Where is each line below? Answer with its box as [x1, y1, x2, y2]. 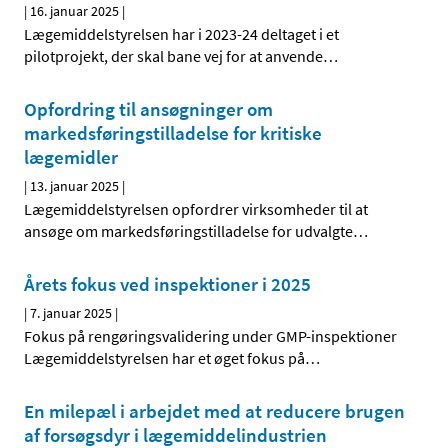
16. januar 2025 [30, 2, 119, 21]
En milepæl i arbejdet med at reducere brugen [24, 399, 405, 424]
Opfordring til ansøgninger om [24, 97, 273, 122]
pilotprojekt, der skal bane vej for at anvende [24, 46, 323, 67]
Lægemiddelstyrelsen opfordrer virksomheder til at [24, 199, 368, 220]
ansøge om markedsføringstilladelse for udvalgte [24, 221, 353, 242]
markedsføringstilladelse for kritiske [24, 121, 322, 146]
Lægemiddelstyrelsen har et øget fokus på [24, 348, 305, 369]
